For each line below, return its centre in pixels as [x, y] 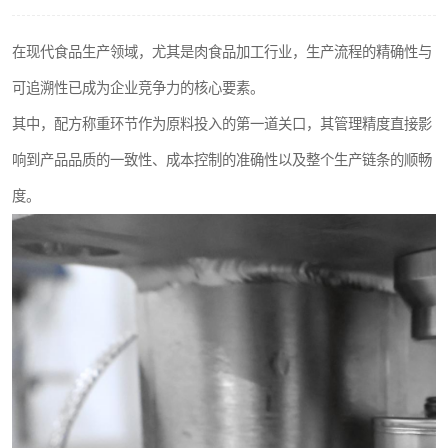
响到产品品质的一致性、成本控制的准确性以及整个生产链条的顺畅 [222, 160]
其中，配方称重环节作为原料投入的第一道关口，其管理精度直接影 [222, 124]
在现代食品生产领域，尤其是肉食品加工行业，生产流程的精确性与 [222, 52]
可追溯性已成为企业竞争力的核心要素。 [138, 88]
